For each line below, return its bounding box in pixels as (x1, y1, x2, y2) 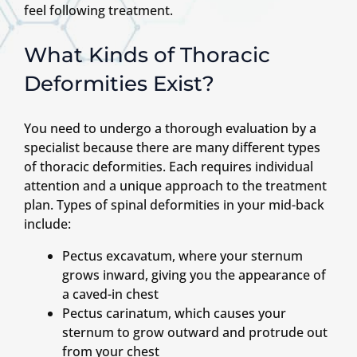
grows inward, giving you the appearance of (62, 266, 326, 284)
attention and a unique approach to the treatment (24, 177, 327, 195)
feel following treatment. (24, 2, 173, 20)
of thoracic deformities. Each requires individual (24, 158, 313, 176)
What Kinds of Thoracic (24, 42, 270, 69)
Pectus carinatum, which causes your (62, 304, 286, 323)
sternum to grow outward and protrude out (62, 324, 328, 342)
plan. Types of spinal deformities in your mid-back (24, 196, 324, 214)
